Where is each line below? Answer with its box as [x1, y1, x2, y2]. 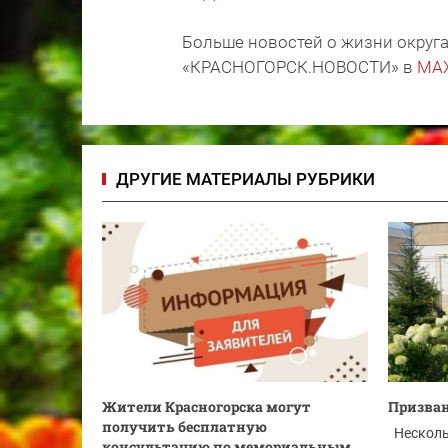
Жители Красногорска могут [102, 397, 311, 416]
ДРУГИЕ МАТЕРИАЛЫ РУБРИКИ [116, 169, 375, 189]
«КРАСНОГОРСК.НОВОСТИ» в [182, 57, 417, 77]
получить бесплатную [102, 417, 267, 436]
